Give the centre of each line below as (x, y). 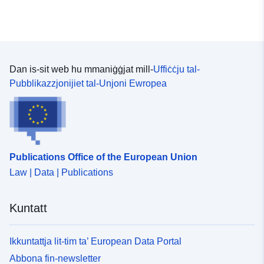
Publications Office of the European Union (103, 157)
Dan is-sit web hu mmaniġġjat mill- (81, 70)
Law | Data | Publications (61, 172)
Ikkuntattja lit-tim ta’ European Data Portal (95, 241)
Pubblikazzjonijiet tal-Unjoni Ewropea (88, 84)
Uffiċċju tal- (176, 70)
